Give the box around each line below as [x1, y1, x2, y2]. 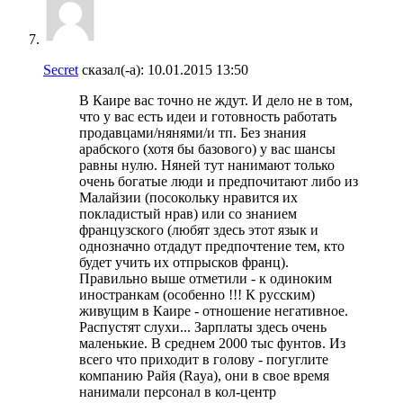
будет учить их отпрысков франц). [79, 254, 289, 270]
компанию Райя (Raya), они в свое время [79, 367, 329, 383]
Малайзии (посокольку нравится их [79, 189, 298, 205]
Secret [43, 61, 78, 77]
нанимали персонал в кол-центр [79, 383, 276, 399]
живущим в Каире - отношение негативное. [79, 302, 348, 318]
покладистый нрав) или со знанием [79, 205, 297, 221]
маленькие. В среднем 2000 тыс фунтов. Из [79, 335, 345, 351]
